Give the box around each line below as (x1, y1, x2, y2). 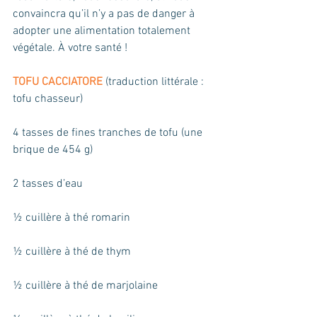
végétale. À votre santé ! (13, 41, 127, 55)
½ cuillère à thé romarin (13, 211, 130, 225)
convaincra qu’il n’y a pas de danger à (13, 7, 197, 21)
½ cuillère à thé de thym (13, 245, 131, 259)
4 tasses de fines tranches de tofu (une (13, 126, 205, 140)
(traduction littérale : (103, 75, 207, 89)
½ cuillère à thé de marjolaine (13, 279, 158, 293)
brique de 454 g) (13, 143, 93, 157)
